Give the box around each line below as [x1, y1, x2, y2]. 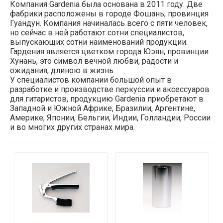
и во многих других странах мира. [10, 122, 135, 132]
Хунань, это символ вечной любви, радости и [10, 56, 178, 66]
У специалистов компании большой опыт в [10, 75, 172, 85]
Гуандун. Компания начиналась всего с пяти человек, [10, 18, 208, 28]
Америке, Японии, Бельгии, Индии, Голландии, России [10, 112, 211, 122]
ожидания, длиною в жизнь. [10, 65, 115, 75]
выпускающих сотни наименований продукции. [10, 37, 188, 47]
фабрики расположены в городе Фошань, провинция [10, 8, 209, 18]
